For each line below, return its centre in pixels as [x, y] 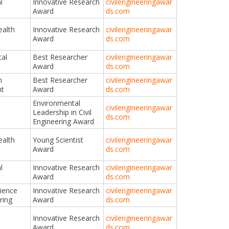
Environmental [57, 103]
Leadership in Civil [62, 112]
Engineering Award [64, 121]
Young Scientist [58, 140]
